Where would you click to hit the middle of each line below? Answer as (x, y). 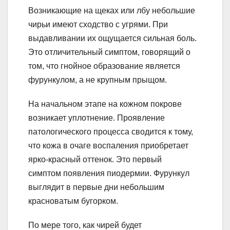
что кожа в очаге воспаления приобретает (108, 145)
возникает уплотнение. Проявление (97, 118)
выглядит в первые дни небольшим (96, 187)
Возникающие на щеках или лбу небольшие (112, 10)
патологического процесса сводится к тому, (111, 131)
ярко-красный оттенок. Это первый (95, 159)
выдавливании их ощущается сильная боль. (112, 38)
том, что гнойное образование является (104, 66)
